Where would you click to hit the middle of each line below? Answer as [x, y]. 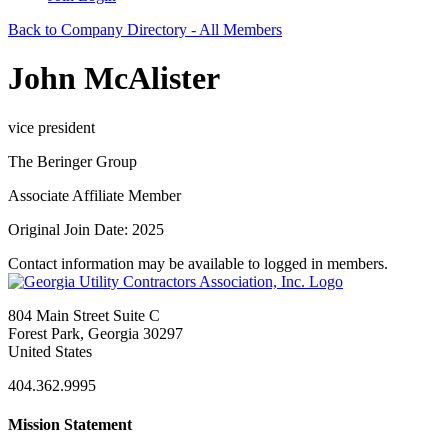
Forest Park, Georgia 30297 [95, 333]
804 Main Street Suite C [84, 315]
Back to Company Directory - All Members [145, 29]
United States [50, 351]
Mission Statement [70, 425]
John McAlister [114, 78]
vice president [51, 127]
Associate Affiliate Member [94, 195]
